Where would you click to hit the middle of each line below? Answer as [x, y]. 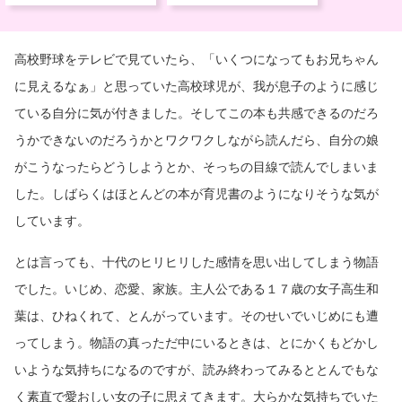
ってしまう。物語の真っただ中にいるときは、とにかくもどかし [197, 342]
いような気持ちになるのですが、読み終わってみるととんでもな [197, 369]
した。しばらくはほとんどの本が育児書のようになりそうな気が [197, 193]
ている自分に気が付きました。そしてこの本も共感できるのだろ [197, 112]
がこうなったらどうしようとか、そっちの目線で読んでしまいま [197, 166]
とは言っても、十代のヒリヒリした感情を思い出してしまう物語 [197, 261]
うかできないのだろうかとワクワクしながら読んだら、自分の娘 [197, 139]
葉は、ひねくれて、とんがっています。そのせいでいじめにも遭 [197, 315]
